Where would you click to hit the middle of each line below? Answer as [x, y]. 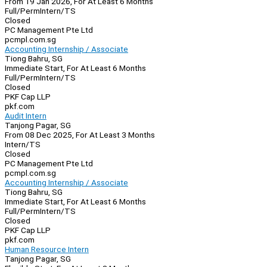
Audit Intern [26, 116]
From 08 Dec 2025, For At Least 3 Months [80, 135]
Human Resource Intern [47, 249]
